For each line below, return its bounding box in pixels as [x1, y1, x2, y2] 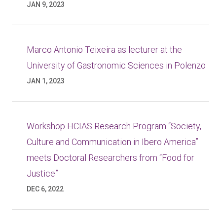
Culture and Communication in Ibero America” [27, 137, 198, 147]
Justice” [27, 168, 58, 179]
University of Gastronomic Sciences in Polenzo [27, 60, 206, 71]
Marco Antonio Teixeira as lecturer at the [27, 44, 182, 55]
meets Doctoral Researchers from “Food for [27, 152, 194, 163]
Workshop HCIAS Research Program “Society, [27, 121, 201, 131]
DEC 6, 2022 [27, 185, 64, 193]
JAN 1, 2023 [27, 77, 65, 85]
